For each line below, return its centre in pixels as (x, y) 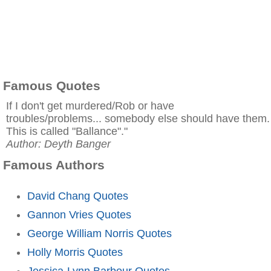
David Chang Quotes (78, 196)
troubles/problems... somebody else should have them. (138, 119)
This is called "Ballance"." (67, 131)
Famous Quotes (52, 86)
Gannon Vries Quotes (79, 214)
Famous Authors (54, 165)
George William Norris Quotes (100, 233)
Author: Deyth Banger (58, 144)
